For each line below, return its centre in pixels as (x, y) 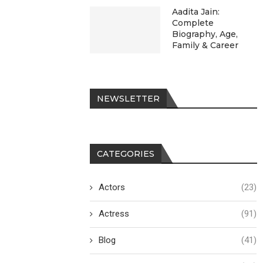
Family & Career (205, 45)
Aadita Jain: (196, 12)
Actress (114, 214)
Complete (193, 23)
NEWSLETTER (129, 99)
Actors (112, 187)
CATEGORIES (126, 154)
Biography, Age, (205, 34)
